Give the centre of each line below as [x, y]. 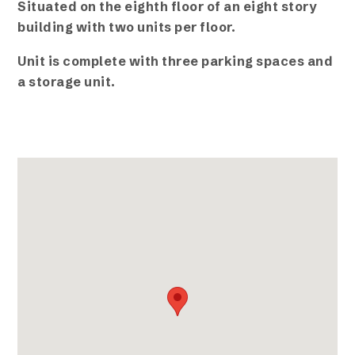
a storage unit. [67, 82]
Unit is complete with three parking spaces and [176, 61]
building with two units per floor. [127, 27]
